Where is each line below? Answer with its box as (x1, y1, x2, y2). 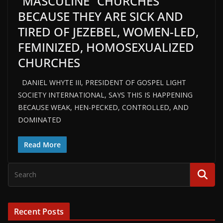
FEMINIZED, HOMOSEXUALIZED (18, 39, 194, 55)
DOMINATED (18, 115, 61, 124)
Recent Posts (14, 206, 64, 217)
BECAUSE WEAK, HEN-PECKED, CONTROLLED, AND (18, 103, 189, 112)
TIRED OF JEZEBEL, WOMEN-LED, (18, 23, 199, 40)
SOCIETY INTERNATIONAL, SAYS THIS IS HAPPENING (18, 90, 193, 100)
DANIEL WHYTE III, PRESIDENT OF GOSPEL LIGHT (18, 78, 186, 87)
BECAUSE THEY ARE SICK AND (18, 8, 183, 24)
